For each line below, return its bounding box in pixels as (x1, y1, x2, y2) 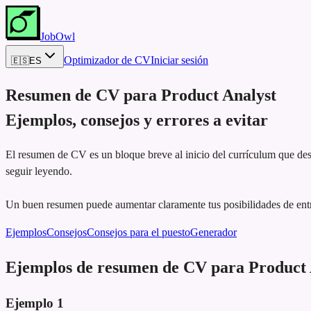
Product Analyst (161, 85, 276, 104)
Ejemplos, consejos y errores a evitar (6, 110, 268, 129)
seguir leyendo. (6, 165, 72, 177)
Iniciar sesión (151, 54, 208, 66)
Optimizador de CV (64, 54, 151, 66)
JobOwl (40, 31, 75, 42)
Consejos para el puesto (87, 226, 190, 238)
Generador (190, 226, 237, 238)
